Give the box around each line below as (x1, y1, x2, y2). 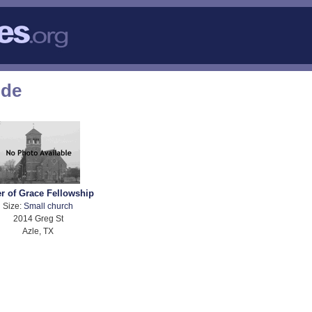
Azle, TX (22, 226, 54, 236)
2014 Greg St (13, 214, 63, 224)
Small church (24, 201, 74, 211)
